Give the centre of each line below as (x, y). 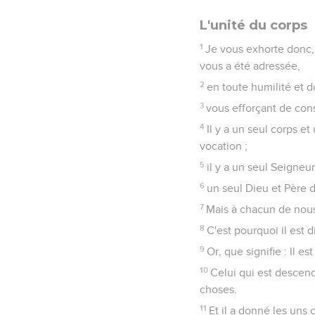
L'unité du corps (253, 25)
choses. (218, 289)
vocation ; (224, 146)
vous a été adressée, (250, 66)
